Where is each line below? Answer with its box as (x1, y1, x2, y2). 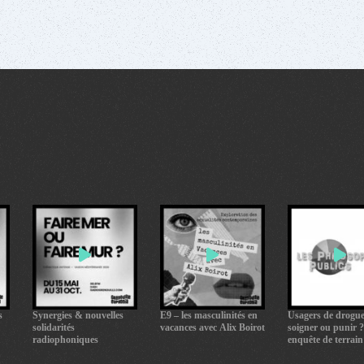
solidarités (32, 323, 76, 334)
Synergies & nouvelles (32, 310, 124, 322)
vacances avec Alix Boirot (160, 323, 266, 334)
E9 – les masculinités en (160, 310, 258, 322)
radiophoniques (32, 335, 99, 346)
